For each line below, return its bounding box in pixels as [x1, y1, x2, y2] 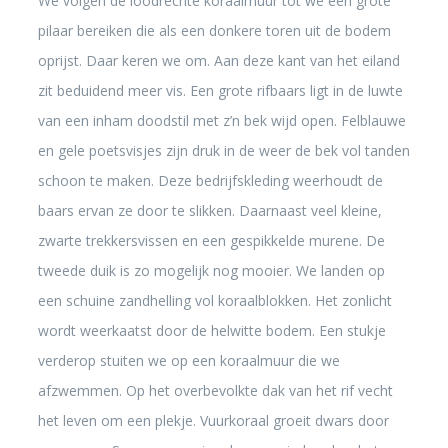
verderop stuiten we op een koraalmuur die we [37, 351, 340, 370]
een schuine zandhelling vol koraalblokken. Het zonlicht [37, 291, 392, 310]
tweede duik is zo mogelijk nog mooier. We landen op [37, 261, 385, 280]
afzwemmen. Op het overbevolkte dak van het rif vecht [37, 381, 393, 400]
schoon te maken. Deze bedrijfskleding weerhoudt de [37, 171, 383, 190]
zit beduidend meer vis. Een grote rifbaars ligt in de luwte [37, 81, 403, 100]
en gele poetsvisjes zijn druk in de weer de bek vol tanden [37, 141, 410, 160]
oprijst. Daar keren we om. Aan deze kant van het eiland [37, 51, 400, 70]
